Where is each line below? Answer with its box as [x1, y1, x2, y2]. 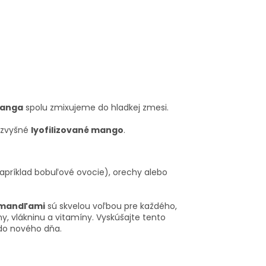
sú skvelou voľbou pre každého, [45, 199, 177, 212]
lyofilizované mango [31, 123, 123, 136]
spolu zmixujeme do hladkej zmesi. [23, 101, 169, 113]
